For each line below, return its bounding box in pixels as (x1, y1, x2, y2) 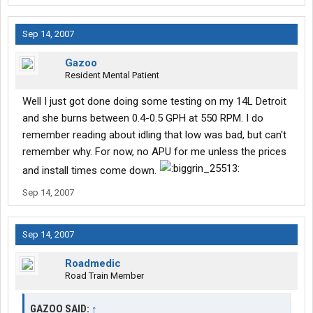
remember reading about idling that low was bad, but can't (22, 129, 286, 142)
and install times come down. (22, 164, 159, 177)
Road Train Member (65, 270, 144, 282)
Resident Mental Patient (65, 70, 159, 81)
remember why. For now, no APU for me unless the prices (22, 145, 286, 159)
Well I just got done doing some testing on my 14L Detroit (22, 95, 286, 108)
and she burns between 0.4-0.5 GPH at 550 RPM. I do (22, 112, 263, 125)
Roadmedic (65, 257, 121, 270)
